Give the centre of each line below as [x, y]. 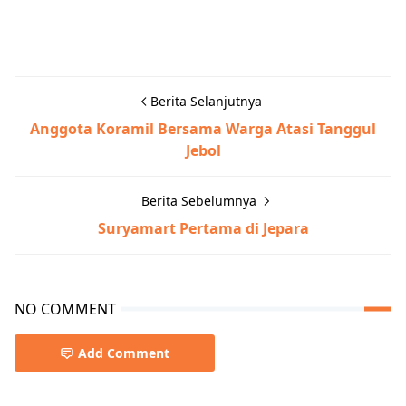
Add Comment [124, 353]
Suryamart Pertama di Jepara [203, 229]
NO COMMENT [65, 309]
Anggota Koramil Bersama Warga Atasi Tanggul [203, 129]
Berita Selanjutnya [206, 101]
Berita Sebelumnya [200, 201]
